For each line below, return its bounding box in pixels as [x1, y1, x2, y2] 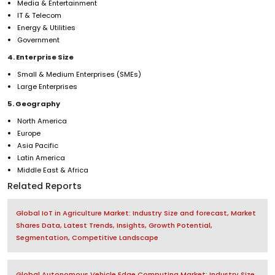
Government [17, 34, 60, 45]
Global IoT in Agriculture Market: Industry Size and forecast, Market [15, 208, 256, 219]
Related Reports [7, 179, 82, 192]
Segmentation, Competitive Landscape [15, 233, 158, 243]
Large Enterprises [17, 81, 77, 91]
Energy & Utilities [17, 22, 76, 33]
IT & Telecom [17, 10, 61, 20]
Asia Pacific [17, 140, 58, 150]
